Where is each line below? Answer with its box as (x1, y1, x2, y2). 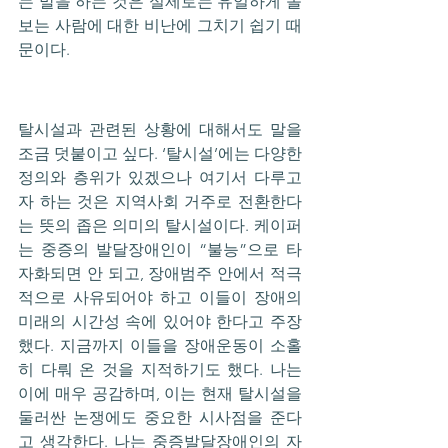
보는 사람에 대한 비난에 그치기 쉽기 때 (18, 15, 302, 35)
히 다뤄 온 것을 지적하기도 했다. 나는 (18, 360, 302, 380)
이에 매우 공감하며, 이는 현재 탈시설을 (18, 384, 302, 404)
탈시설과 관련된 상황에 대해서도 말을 (18, 120, 302, 140)
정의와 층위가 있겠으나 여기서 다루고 (18, 168, 302, 188)
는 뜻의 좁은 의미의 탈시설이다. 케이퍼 (18, 216, 302, 236)
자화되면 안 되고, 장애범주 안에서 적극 (18, 264, 302, 284)
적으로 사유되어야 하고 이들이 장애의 (18, 288, 302, 308)
